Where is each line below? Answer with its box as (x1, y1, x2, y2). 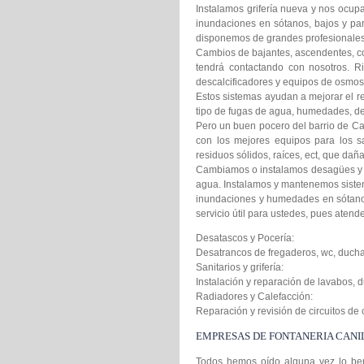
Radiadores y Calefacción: (196, 291, 313, 302)
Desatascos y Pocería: (196, 232, 294, 244)
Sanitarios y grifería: (196, 262, 284, 273)
